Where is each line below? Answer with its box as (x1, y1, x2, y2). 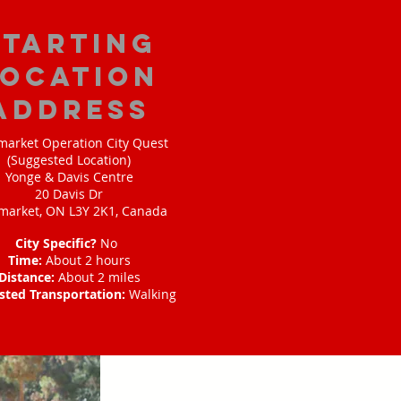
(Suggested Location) (7, 151, 131, 168)
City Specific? (15, 235, 100, 252)
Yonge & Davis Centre (4, 168, 133, 185)
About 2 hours (45, 252, 131, 269)
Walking (128, 286, 176, 303)
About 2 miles (57, 269, 141, 286)
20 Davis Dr (35, 185, 103, 202)
